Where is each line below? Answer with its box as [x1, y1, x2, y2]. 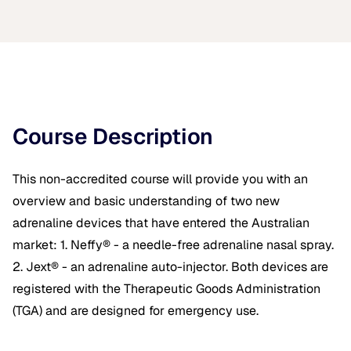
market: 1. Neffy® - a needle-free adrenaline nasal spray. [13, 236, 334, 253]
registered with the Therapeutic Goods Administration [13, 280, 320, 297]
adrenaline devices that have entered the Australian [13, 214, 309, 231]
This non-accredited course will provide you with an [13, 170, 308, 187]
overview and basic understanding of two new [13, 192, 280, 209]
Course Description [13, 121, 213, 150]
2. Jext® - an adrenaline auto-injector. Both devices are [13, 258, 328, 275]
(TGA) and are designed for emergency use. [13, 302, 259, 319]
